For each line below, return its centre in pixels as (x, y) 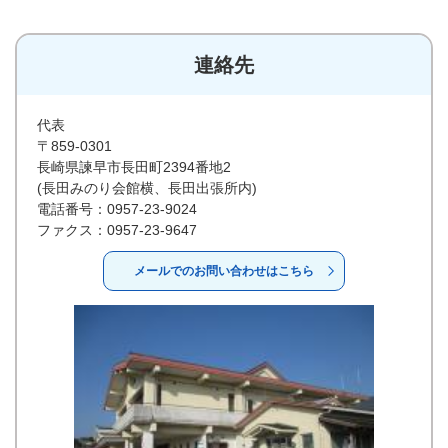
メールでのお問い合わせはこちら (224, 271)
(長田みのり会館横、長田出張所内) (147, 188)
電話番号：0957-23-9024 (117, 209)
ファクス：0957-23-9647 (117, 230)
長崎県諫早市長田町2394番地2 (134, 167)
